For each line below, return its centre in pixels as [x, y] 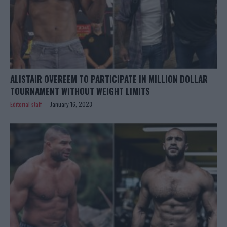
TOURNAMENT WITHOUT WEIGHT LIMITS [80, 91]
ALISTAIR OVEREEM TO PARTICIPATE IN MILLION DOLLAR [109, 79]
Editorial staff [26, 104]
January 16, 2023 [71, 104]
